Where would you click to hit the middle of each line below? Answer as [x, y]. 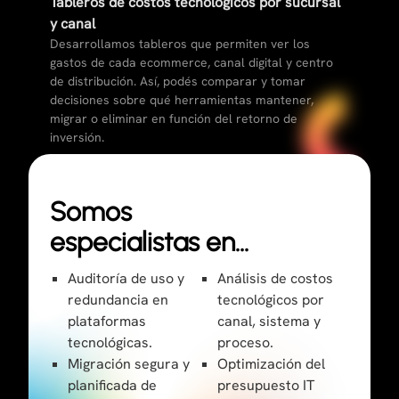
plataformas [107, 322]
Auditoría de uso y [126, 279]
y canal [73, 24]
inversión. [77, 138]
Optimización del [271, 364]
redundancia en [118, 300]
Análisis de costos [275, 279]
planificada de [112, 386]
